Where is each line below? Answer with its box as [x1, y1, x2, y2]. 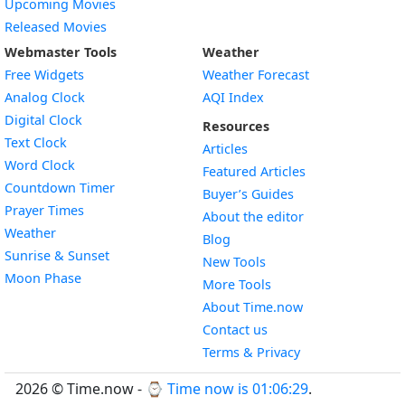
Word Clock [5, 156, 75, 174]
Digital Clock [5, 111, 82, 128]
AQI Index [202, 89, 264, 106]
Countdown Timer [5, 179, 115, 196]
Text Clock [5, 134, 67, 151]
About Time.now [202, 298, 303, 316]
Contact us [202, 321, 268, 338]
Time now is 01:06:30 [167, 379, 308, 399]
